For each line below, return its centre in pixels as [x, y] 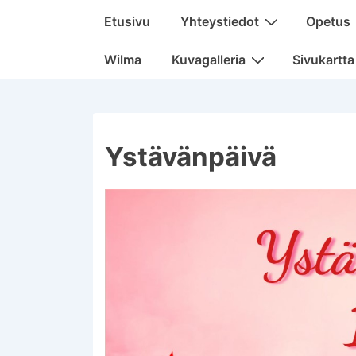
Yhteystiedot [220, 21]
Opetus [328, 21]
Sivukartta [323, 59]
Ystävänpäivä [191, 156]
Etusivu [127, 21]
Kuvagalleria [209, 59]
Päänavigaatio [130, 13]
